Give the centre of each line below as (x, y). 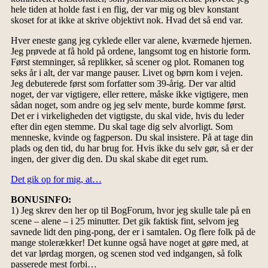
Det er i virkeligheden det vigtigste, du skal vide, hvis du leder (127, 116)
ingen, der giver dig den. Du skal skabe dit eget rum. (109, 159)
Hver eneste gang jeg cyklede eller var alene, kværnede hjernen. (131, 41)
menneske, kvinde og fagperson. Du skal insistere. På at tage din (132, 138)
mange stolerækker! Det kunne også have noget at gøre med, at (129, 243)
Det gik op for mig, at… (56, 179)
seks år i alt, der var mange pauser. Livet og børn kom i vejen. (127, 73)
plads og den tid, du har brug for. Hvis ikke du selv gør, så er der (132, 148)
